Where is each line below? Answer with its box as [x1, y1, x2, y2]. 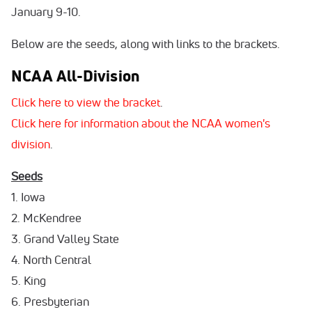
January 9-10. [11, 4, 84, 19]
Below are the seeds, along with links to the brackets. [11, 36, 280, 51]
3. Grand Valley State [11, 231, 119, 246]
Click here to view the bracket [11, 95, 160, 109]
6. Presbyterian [11, 294, 89, 309]
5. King [11, 273, 46, 288]
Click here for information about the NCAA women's [11, 116, 270, 130]
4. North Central [11, 252, 91, 267]
